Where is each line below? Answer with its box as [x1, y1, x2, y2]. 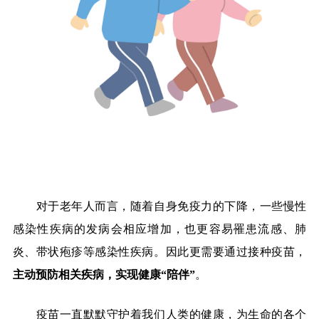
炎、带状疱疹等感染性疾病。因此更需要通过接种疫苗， [12, 245, 307, 258]
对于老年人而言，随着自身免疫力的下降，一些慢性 [36, 199, 307, 212]
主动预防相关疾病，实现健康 [12, 268, 161, 281]
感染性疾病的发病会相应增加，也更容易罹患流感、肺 [12, 222, 307, 235]
